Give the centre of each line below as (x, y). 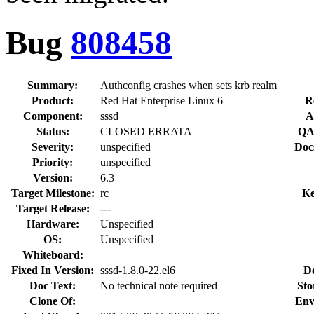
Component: (53, 116)
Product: (53, 100)
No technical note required (159, 285)
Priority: (53, 162)
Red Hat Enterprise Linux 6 (162, 100)
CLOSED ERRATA (146, 131)
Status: (53, 131)
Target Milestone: (53, 193)
